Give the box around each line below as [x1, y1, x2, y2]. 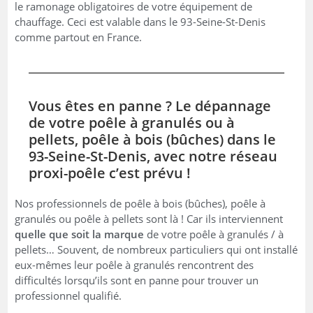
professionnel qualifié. [15, 288, 122, 303]
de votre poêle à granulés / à [144, 226, 284, 241]
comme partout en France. [15, 29, 143, 44]
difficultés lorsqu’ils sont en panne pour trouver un [15, 272, 259, 287]
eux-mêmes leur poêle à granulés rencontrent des [15, 257, 254, 272]
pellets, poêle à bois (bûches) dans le [29, 129, 277, 149]
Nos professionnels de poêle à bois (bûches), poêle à [15, 196, 266, 210]
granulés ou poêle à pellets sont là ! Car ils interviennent [15, 211, 284, 226]
